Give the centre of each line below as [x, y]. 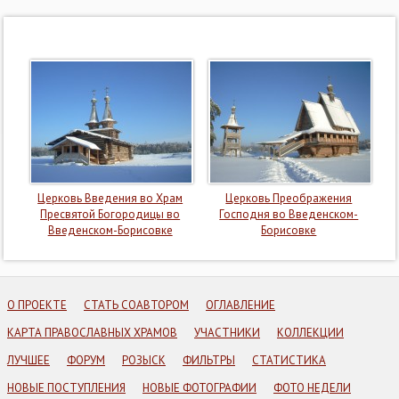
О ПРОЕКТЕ [37, 305]
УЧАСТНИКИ [227, 333]
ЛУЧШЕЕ [28, 360]
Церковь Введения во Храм [110, 198]
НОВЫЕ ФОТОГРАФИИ [199, 388]
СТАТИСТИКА [289, 360]
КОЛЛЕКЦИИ [310, 333]
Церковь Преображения [289, 198]
